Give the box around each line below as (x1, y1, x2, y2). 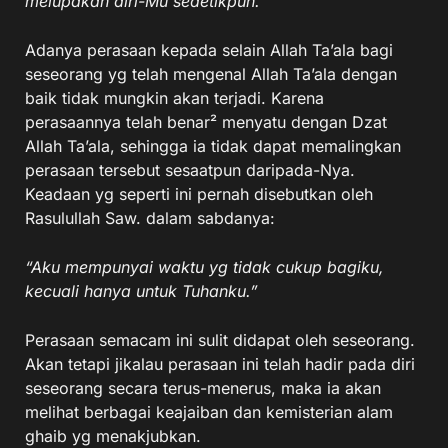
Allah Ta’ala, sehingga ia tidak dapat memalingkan (25, 136, 401, 156)
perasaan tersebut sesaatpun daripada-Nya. (25, 160, 355, 180)
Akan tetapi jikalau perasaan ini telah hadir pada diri (25, 354, 415, 374)
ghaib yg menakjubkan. (25, 426, 201, 446)
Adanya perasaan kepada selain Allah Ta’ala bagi (25, 40, 393, 60)
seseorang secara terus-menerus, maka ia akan (25, 378, 381, 398)
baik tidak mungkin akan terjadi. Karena (25, 88, 324, 108)
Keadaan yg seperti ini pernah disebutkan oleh (25, 184, 373, 204)
